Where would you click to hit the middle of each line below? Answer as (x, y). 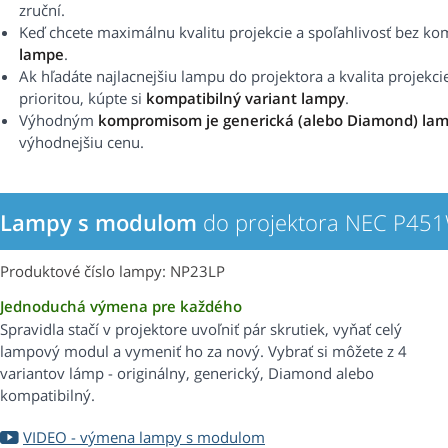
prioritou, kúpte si (82, 98)
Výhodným (58, 120)
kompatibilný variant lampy (245, 98)
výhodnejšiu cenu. (81, 142)
